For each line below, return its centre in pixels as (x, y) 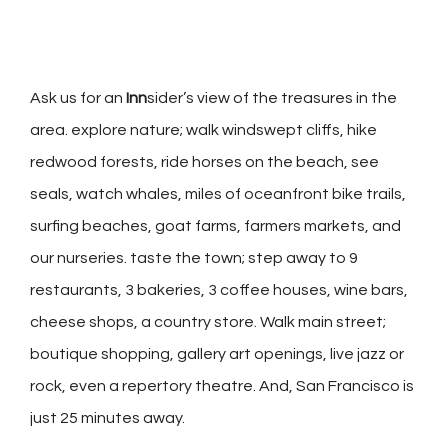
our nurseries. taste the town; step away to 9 (194, 258)
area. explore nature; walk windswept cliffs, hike (203, 130)
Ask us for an (78, 98)
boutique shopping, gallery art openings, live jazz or (217, 354)
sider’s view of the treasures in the (272, 98)
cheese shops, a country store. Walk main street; (208, 322)
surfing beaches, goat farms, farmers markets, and (215, 226)
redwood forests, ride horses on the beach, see (204, 162)
